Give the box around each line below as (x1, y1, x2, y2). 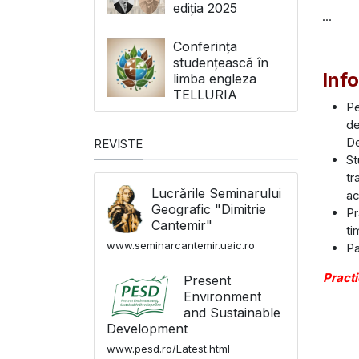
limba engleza (173, 70, 256, 87)
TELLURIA (173, 86, 237, 103)
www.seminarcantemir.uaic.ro (107, 238, 255, 252)
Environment (184, 288, 261, 305)
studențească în (173, 54, 268, 71)
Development (107, 321, 188, 337)
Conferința (173, 38, 237, 54)
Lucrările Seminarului (151, 184, 281, 201)
